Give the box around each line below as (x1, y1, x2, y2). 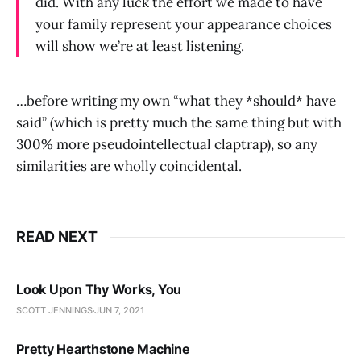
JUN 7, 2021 (94, 305, 144, 317)
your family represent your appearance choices (35, 15, 332, 34)
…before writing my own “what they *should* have (16, 92, 336, 110)
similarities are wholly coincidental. (16, 157, 242, 176)
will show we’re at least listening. (35, 37, 244, 56)
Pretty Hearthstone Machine (16, 341, 190, 358)
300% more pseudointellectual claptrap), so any (16, 135, 317, 154)
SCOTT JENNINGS (16, 305, 93, 317)
